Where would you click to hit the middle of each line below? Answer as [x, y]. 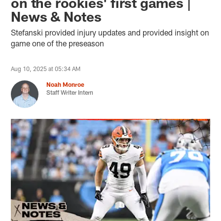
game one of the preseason [58, 43]
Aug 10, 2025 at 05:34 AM [46, 68]
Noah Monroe [66, 84]
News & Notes [56, 16]
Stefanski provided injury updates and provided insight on [110, 32]
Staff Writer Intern [70, 92]
